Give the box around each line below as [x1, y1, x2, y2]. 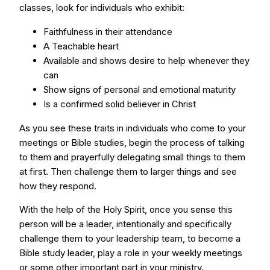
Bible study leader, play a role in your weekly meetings [19, 247, 242, 259]
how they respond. [19, 180, 96, 192]
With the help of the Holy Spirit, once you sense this [19, 204, 233, 215]
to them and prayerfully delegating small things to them [19, 151, 245, 163]
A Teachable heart [43, 40, 119, 52]
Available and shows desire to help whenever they [43, 55, 250, 66]
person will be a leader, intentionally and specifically [19, 218, 231, 230]
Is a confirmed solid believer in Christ [43, 98, 196, 110]
